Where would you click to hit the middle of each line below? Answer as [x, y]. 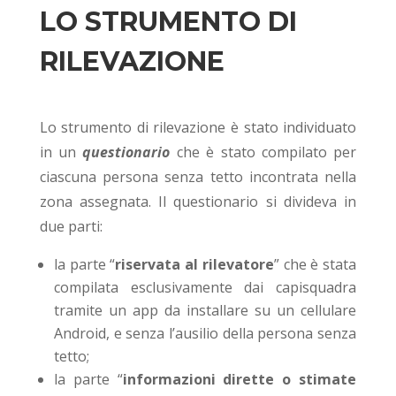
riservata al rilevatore [194, 265]
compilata [92, 288]
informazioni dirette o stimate [240, 380]
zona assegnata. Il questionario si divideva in [198, 202]
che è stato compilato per [263, 152]
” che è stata [315, 265]
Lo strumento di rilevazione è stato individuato [198, 128]
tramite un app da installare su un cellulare [205, 311]
